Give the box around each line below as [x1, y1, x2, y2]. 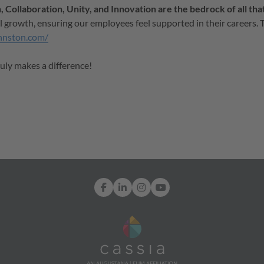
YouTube [169, 179, 205, 191]
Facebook [113, 179, 152, 191]
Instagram [150, 179, 192, 191]
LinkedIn [131, 179, 167, 191]
